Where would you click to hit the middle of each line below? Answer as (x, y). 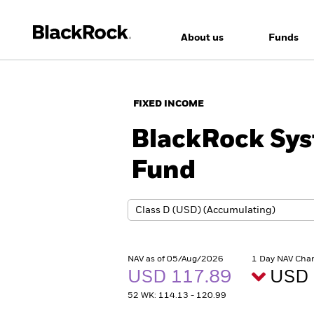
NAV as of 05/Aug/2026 (176, 259)
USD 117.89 (182, 278)
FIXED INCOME (169, 104)
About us (202, 38)
